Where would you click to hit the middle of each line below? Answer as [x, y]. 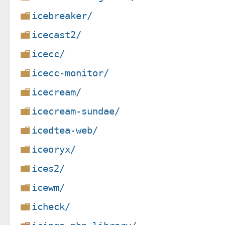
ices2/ [48, 168]
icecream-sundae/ [76, 111]
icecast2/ [57, 35]
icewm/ [48, 187]
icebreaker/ [62, 16]
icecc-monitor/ [71, 73]
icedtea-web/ [65, 130]
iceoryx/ [54, 149]
